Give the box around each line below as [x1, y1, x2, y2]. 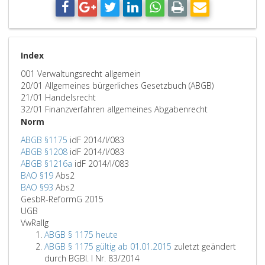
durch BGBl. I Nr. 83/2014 [44, 253, 140, 264]
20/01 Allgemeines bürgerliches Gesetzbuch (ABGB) [21, 80, 214, 91]
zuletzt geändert [174, 241, 236, 252]
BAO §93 [21, 182, 53, 193]
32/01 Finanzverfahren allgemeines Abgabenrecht [21, 104, 208, 115]
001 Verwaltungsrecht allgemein [21, 68, 141, 79]
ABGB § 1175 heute [44, 229, 118, 240]
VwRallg [21, 217, 49, 228]
